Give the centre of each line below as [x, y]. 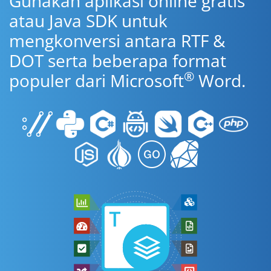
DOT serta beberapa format [118, 60]
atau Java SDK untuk [88, 21]
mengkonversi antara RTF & [117, 41]
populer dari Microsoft [96, 80]
